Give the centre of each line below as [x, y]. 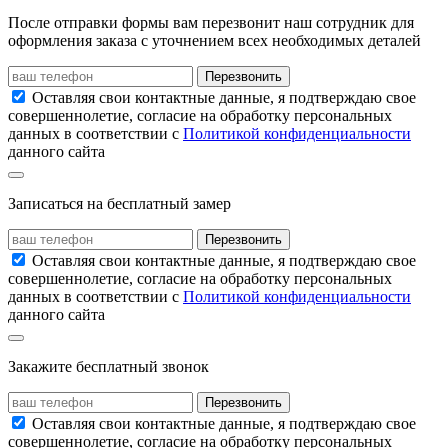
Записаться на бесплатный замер [119, 204]
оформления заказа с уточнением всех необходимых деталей [214, 41]
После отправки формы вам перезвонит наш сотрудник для [211, 23]
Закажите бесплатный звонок [108, 367]
